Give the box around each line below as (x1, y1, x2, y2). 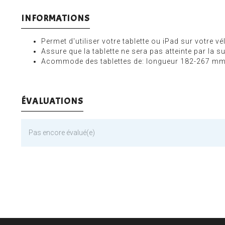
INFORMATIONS (21, 13, 90, 25)
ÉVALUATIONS (21, 95, 83, 107)
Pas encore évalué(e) (29, 129, 95, 137)
